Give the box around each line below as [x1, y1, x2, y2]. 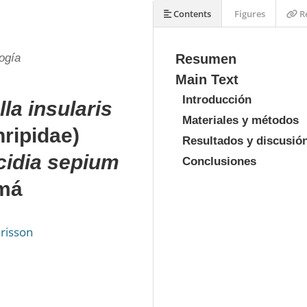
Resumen [175, 51, 236, 66]
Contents [171, 8, 211, 20]
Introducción [182, 93, 251, 106]
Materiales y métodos [182, 114, 299, 127]
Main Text [175, 72, 238, 87]
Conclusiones [182, 155, 256, 168]
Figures [232, 8, 265, 20]
